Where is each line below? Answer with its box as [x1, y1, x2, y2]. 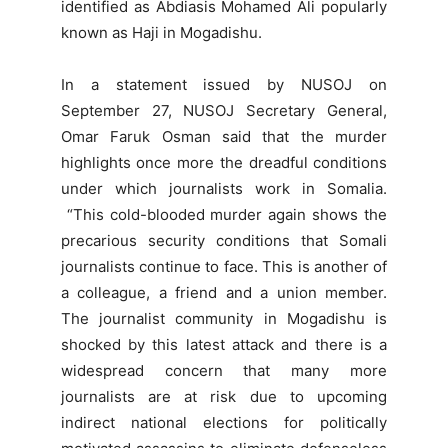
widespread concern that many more [60, 361, 388, 381]
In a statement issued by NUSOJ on [60, 75, 388, 95]
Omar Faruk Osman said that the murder [60, 127, 388, 147]
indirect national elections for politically [60, 413, 388, 433]
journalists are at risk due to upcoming [60, 387, 388, 407]
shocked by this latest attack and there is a [60, 335, 388, 355]
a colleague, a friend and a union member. [60, 283, 388, 303]
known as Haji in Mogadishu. [60, 23, 262, 43]
